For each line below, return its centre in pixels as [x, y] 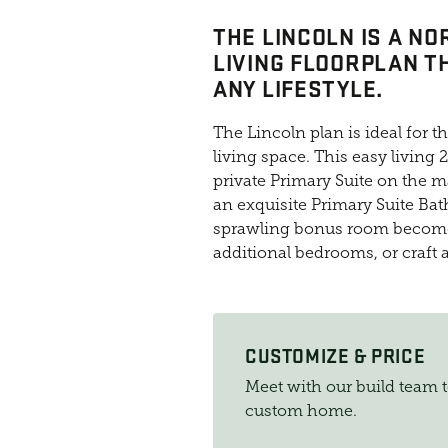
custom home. [301, 410]
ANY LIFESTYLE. [298, 87]
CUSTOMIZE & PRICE [335, 355]
